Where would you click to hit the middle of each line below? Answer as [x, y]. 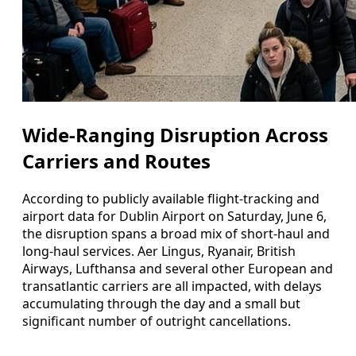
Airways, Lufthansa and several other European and [178, 268]
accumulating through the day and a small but [161, 303]
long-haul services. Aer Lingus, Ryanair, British [159, 251]
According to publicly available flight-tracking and [171, 198]
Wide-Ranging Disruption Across [175, 134]
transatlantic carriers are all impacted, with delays [172, 286]
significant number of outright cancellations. [157, 321]
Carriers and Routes [116, 161]
